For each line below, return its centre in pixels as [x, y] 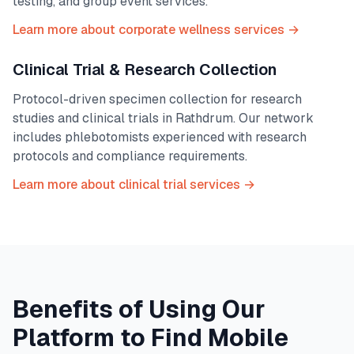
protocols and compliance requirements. [130, 156]
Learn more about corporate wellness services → [156, 30]
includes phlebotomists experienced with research [160, 137]
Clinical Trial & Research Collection [145, 70]
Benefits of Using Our [139, 309]
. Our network [273, 118]
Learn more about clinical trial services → [134, 185]
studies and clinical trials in [94, 118]
